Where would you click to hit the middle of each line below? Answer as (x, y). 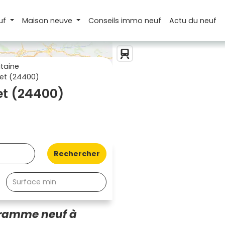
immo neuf (141, 20)
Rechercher (77, 153)
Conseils (105, 20)
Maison (36, 20)
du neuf (203, 20)
